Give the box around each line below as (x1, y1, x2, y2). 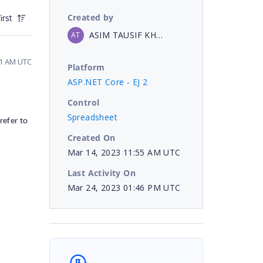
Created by (67, 11, 114, 23)
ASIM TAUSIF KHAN (156, 29, 163, 41)
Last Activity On (67, 167, 136, 178)
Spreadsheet (67, 111, 117, 123)
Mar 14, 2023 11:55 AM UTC (67, 146, 181, 158)
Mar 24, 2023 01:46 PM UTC (67, 181, 181, 193)
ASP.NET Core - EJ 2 (67, 76, 148, 87)
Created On (67, 131, 116, 143)
